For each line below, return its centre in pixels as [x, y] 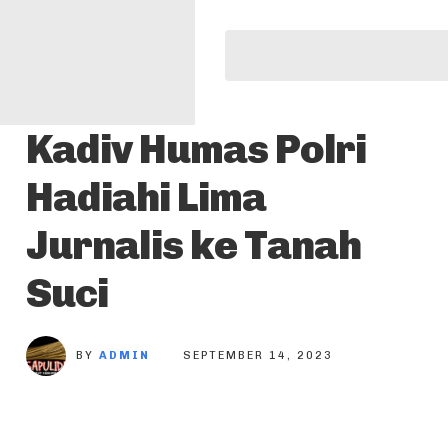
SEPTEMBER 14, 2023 [258, 356]
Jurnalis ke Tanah [193, 245]
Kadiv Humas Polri [196, 149]
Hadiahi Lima [146, 197]
